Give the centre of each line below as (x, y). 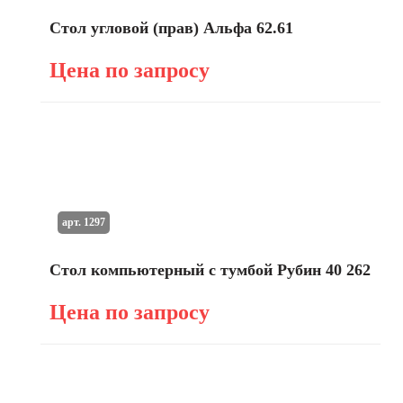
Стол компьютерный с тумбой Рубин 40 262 (210, 270)
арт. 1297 (83, 222)
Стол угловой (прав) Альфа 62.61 (171, 28)
